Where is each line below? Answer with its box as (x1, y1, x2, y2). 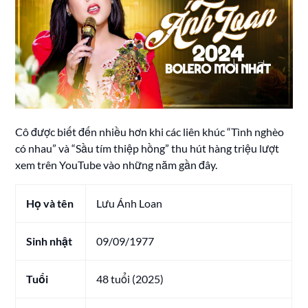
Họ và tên (26, 196, 74, 210)
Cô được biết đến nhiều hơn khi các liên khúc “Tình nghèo (15, 124, 285, 138)
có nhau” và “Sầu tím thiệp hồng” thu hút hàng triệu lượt (15, 141, 280, 155)
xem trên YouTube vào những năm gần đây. (15, 157, 218, 171)
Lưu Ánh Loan (96, 196, 163, 210)
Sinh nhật (26, 234, 73, 247)
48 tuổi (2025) (96, 272, 164, 285)
